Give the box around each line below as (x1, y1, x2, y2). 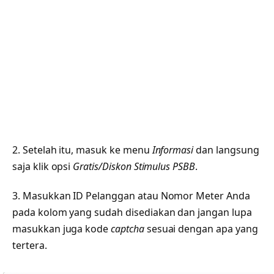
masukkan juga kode (12, 222, 111, 236)
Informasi (152, 143, 194, 157)
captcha (111, 222, 144, 236)
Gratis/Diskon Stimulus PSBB (73, 160, 195, 174)
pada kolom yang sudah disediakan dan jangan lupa (12, 206, 252, 220)
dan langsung (193, 143, 259, 157)
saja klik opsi (12, 160, 73, 174)
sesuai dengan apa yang (144, 222, 258, 236)
